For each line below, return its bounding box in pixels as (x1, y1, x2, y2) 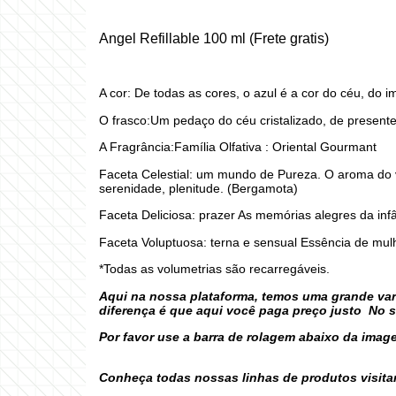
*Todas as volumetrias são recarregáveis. (99, 262, 330, 277)
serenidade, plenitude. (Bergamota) (99, 180, 298, 195)
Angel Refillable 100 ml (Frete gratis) (99, 30, 329, 46)
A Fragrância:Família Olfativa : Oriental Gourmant (99, 140, 377, 155)
